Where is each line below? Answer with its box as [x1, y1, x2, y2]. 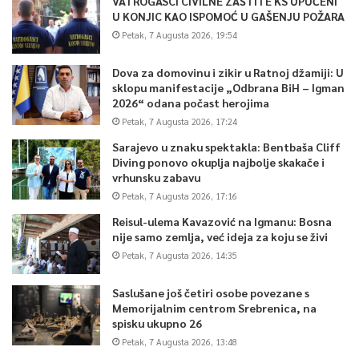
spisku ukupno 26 [112, 315, 202, 330]
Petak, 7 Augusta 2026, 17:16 [122, 189, 237, 202]
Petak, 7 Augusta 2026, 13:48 [122, 335, 237, 348]
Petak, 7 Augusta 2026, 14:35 [122, 248, 237, 261]
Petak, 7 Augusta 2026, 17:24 [122, 115, 237, 127]
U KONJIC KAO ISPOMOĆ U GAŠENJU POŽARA [112, 8, 345, 23]
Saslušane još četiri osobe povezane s [112, 284, 309, 300]
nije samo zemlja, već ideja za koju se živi [112, 228, 328, 244]
